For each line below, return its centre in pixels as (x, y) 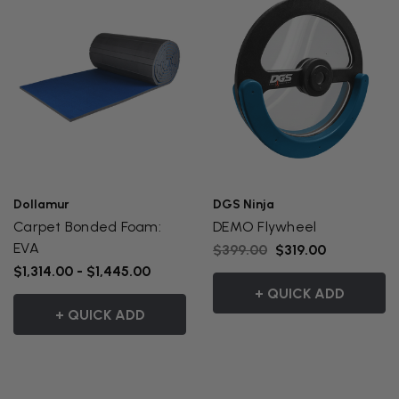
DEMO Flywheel (265, 227)
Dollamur (41, 205)
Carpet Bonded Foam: (87, 227)
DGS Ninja (244, 205)
